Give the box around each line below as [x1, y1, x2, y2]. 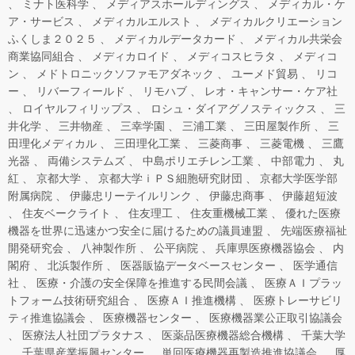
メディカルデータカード [114, 32, 236, 45]
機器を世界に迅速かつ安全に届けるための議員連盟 [8, 223, 263, 237]
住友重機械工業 [190, 206, 268, 219]
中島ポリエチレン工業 [143, 154, 254, 167]
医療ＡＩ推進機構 [147, 293, 236, 307]
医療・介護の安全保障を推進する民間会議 [36, 276, 247, 289]
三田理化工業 [114, 136, 181, 150]
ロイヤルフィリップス [22, 101, 133, 115]
